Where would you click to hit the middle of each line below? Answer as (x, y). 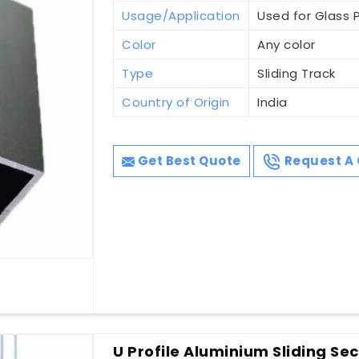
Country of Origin (176, 103)
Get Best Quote (188, 161)
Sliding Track (296, 74)
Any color (286, 45)
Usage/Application (181, 16)
